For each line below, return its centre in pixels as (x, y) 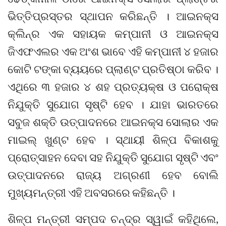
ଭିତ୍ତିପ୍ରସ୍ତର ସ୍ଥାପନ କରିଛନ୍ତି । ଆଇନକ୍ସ (113, 16)
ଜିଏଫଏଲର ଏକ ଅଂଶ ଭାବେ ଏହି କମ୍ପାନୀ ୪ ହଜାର (113, 51)
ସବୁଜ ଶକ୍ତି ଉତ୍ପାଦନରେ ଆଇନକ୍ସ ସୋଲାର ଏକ (113, 122)
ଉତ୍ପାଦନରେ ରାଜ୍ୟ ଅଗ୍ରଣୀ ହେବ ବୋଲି (113, 175)
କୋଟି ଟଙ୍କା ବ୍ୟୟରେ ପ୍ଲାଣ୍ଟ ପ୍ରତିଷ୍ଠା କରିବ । (113, 69)
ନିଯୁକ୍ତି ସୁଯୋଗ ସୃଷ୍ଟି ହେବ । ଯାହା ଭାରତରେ (113, 104)
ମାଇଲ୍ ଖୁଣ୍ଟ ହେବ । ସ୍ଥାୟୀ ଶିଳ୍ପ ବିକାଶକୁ (113, 140)
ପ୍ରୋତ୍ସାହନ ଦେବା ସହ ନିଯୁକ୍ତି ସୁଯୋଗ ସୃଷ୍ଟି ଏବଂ (113, 157)
